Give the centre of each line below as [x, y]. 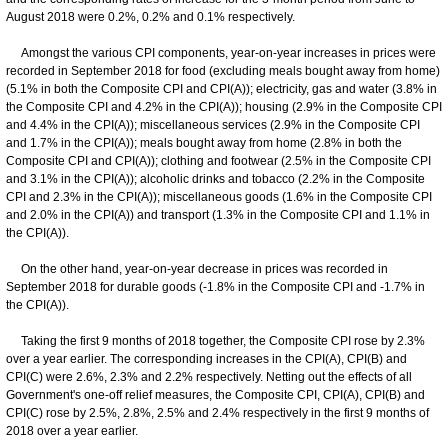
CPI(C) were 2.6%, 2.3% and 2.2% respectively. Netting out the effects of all [209, 376]
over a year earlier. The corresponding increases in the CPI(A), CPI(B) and [206, 358]
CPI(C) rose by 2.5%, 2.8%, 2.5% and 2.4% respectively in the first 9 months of [217, 412]
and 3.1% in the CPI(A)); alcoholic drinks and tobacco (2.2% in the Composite [215, 178]
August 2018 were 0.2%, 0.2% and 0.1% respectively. [150, 16]
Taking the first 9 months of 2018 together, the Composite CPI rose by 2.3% [215, 340]
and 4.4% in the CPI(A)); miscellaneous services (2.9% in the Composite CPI [213, 124]
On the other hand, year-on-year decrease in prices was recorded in [197, 268]
